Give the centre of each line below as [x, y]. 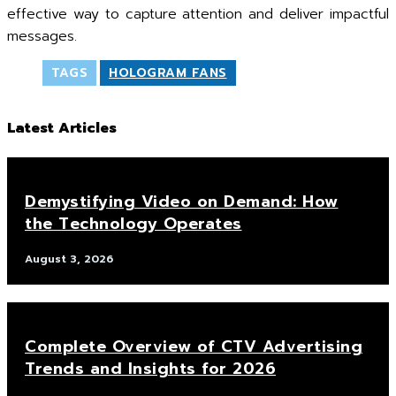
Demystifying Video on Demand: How [182, 201]
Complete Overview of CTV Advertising [194, 346]
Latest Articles [62, 128]
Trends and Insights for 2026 [150, 368]
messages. [42, 36]
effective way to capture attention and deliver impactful [198, 14]
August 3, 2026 [69, 259]
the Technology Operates [133, 223]
